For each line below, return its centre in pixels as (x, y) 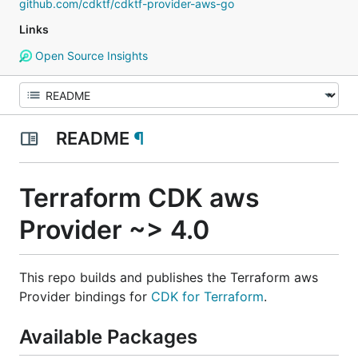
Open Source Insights (89, 56)
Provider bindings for (85, 296)
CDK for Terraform (207, 296)
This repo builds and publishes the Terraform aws (169, 277)
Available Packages (108, 336)
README (92, 138)
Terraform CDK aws (139, 198)
